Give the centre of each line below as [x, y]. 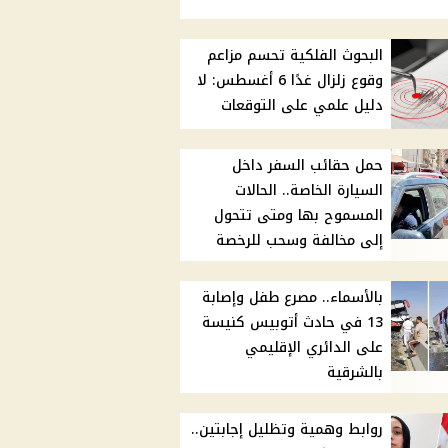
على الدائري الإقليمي [314, 348]
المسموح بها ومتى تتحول [299, 216]
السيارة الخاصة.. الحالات [309, 191]
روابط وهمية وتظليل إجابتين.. [287, 430]
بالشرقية [355, 373]
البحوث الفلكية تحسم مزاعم [295, 56]
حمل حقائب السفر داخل [308, 166]
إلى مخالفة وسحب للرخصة [300, 241]
